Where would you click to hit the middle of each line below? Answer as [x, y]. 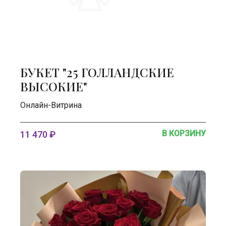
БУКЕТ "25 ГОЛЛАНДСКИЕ [97, 72]
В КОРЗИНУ [184, 133]
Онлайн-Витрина [51, 105]
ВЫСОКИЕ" [54, 86]
